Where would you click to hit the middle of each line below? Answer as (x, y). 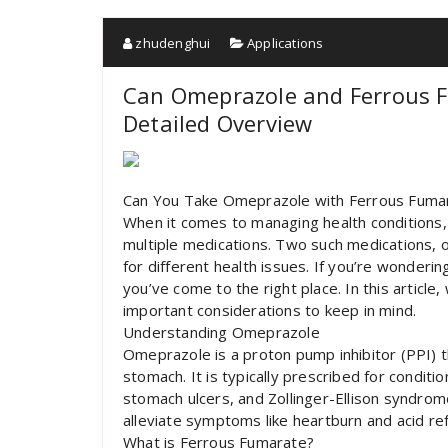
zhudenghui (171, 43)
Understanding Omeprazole (221, 332)
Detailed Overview (218, 123)
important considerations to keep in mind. (270, 310)
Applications (285, 43)
